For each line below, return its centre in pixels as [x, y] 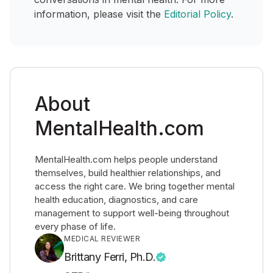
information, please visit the [99, 14]
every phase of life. [75, 226]
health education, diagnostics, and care [116, 200]
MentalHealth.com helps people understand [126, 159]
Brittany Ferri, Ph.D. [110, 257]
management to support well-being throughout [132, 213]
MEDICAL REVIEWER [102, 239]
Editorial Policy [197, 14]
